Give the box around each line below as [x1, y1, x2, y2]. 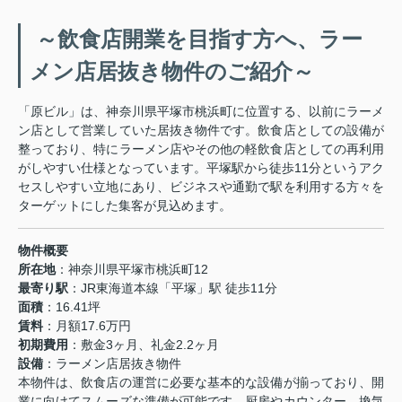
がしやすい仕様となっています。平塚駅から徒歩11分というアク [18, 160, 384, 175]
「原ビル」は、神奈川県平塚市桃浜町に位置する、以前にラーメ [18, 103, 384, 118]
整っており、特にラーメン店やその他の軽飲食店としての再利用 [18, 141, 384, 156]
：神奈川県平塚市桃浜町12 [56, 261, 208, 276]
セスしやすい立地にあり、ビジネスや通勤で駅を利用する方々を [18, 179, 384, 194]
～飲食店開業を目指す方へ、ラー [30, 26, 363, 51]
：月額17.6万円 [43, 318, 131, 333]
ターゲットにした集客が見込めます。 [18, 197, 232, 213]
